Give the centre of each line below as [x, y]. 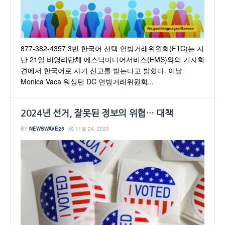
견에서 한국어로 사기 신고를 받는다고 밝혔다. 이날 [101, 70]
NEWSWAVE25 [47, 129]
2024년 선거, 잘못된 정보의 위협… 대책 [97, 114]
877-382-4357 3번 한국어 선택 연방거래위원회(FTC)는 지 [112, 48]
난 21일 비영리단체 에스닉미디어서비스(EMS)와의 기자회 [113, 59]
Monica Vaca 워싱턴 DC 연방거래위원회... [87, 81]
